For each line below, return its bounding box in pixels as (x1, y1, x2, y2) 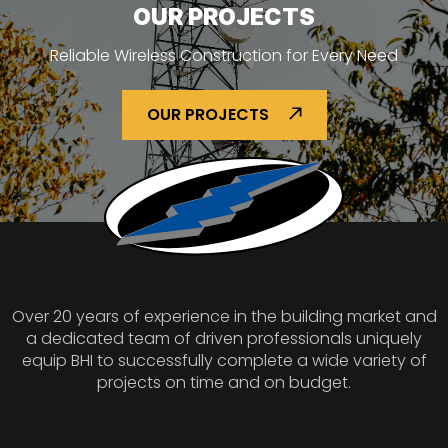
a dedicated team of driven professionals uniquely (26, 326, 422, 350)
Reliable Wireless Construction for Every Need (50, 44, 398, 68)
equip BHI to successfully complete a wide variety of (21, 348, 427, 372)
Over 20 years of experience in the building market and (11, 304, 437, 328)
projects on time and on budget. (97, 370, 351, 394)
